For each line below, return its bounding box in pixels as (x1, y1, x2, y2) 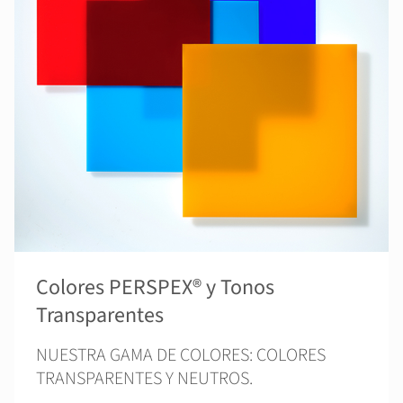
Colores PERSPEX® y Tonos (36, 272, 274, 303)
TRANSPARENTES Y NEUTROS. (36, 366, 253, 391)
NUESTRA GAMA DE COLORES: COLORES (36, 343, 326, 368)
